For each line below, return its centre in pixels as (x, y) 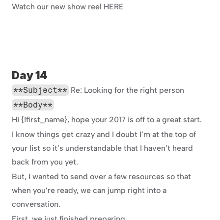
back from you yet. (45, 162)
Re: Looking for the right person (127, 90)
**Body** (33, 105)
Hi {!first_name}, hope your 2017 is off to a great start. (107, 120)
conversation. (36, 204)
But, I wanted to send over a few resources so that (101, 177)
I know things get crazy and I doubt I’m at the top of (104, 134)
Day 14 (30, 75)
